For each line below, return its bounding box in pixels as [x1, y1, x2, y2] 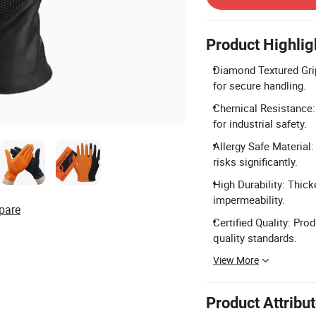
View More [213, 253, 259, 267]
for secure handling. [213, 78, 306, 92]
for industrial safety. [213, 116, 307, 130]
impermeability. [213, 193, 285, 207]
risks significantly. [213, 154, 298, 169]
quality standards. [213, 231, 297, 245]
